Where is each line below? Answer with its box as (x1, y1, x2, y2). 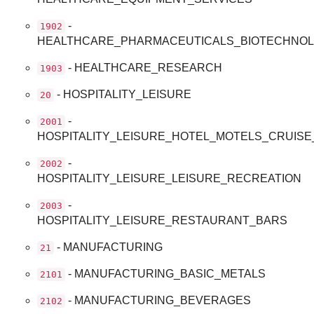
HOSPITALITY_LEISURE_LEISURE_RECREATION (37, 172, 302, 184)
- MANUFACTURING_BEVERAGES (65, 294, 252, 306)
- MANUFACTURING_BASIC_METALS (65, 267, 266, 280)
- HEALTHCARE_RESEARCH (65, 61, 223, 74)
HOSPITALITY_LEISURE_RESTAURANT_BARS (37, 214, 288, 226)
